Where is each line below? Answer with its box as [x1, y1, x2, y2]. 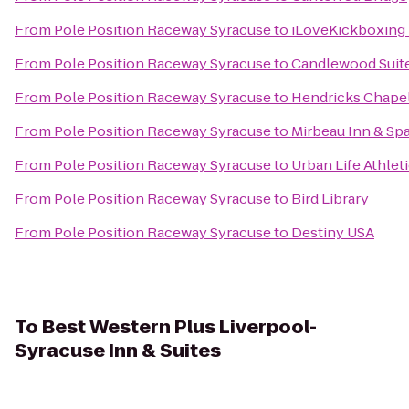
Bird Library [291, 189, 369, 208]
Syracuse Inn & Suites [15, 338, 221, 363]
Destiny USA [291, 223, 374, 242]
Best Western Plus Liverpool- [42, 314, 317, 340]
